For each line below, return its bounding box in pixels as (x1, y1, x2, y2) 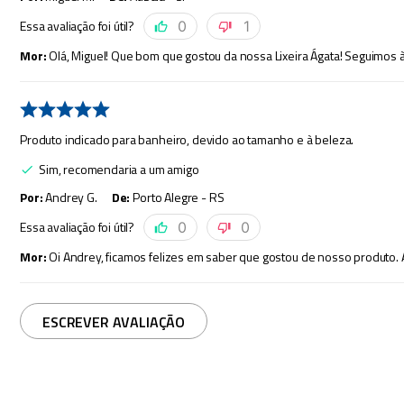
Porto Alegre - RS (133, 188, 225, 207)
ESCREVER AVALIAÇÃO (42, 310, 186, 333)
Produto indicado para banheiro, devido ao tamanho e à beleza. (20, 130, 354, 150)
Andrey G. (45, 188, 97, 207)
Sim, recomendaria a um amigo (39, 160, 199, 179)
